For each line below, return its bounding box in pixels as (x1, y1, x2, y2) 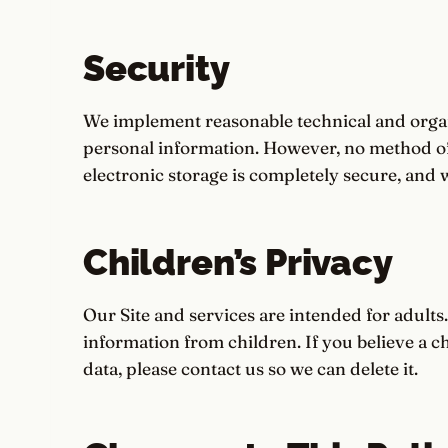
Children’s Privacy (83, 241, 393, 283)
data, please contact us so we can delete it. (83, 358, 418, 379)
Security (83, 47, 230, 89)
